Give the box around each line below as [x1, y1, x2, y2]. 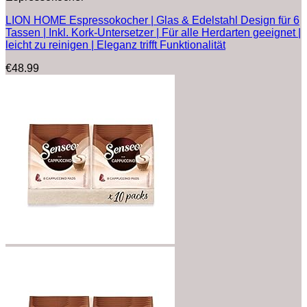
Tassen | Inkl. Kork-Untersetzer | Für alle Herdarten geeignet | [5, 26, 301, 38]
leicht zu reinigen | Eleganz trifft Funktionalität [5, 38, 225, 51]
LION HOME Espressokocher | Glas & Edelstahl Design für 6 [5, 14, 299, 26]
